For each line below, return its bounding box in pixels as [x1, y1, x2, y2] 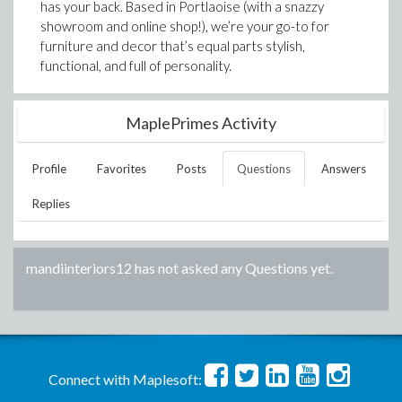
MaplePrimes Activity [126, 113, 276, 133]
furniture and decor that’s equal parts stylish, [40, 38, 305, 54]
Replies [32, 197, 70, 211]
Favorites [97, 162, 146, 176]
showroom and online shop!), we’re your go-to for [40, 18, 329, 34]
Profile [32, 162, 66, 176]
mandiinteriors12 [26, 259, 132, 276]
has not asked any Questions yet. [132, 259, 333, 276]
